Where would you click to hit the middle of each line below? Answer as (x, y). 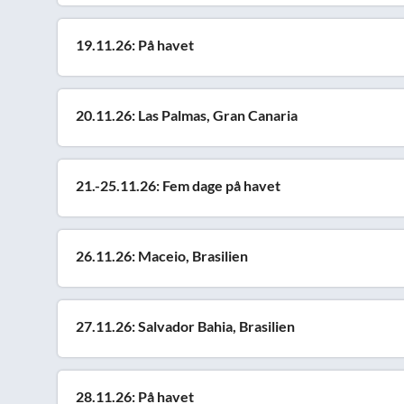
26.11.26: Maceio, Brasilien (162, 256)
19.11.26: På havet (135, 45)
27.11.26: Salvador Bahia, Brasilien (185, 326)
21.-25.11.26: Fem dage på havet (178, 185)
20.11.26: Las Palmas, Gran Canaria (187, 115)
